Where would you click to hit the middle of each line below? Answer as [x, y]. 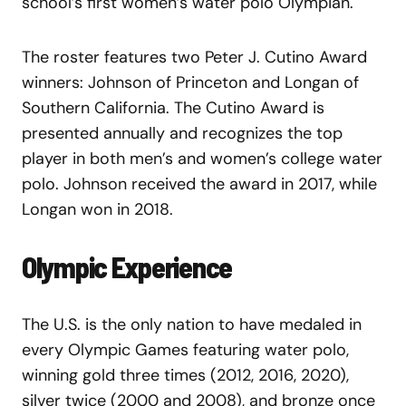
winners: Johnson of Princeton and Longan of [190, 82]
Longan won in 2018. [97, 209]
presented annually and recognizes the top [182, 133]
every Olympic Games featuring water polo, [185, 349]
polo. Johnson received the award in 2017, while [199, 184]
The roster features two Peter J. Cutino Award [194, 57]
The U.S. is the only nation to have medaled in [192, 324]
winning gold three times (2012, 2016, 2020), [185, 375]
